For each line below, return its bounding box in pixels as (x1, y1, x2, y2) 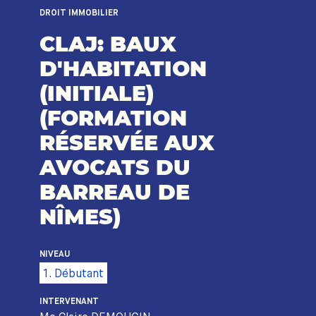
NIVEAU (39, 250, 70, 259)
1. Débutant (43, 267, 104, 280)
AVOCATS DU (39, 154, 190, 181)
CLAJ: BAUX (39, 31, 176, 57)
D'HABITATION (39, 56, 207, 82)
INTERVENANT (39, 298, 99, 306)
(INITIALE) (39, 80, 154, 107)
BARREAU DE (39, 179, 190, 205)
